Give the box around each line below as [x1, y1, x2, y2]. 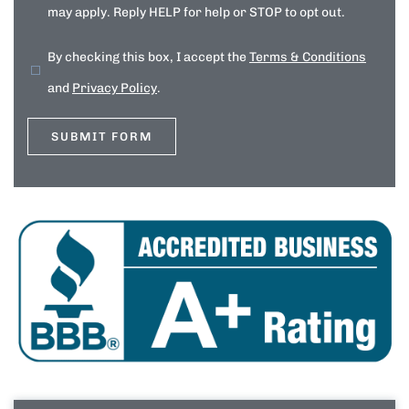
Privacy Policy [72, 80, 157, 96]
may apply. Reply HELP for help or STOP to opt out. [47, 5, 345, 20]
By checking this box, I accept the [47, 49, 249, 65]
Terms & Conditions [249, 49, 366, 65]
